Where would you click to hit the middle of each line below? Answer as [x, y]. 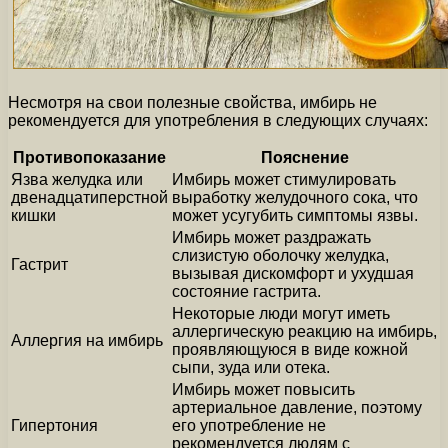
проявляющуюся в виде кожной [290, 349]
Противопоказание [89, 157]
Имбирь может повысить [263, 389]
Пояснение [304, 157]
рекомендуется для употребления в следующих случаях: [218, 120]
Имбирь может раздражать [271, 237]
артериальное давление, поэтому [297, 407]
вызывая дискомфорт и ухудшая [293, 273]
